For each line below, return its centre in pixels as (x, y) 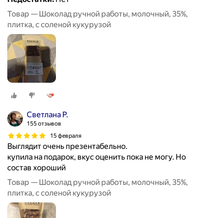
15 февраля (66, 136)
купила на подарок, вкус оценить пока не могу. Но (97, 157)
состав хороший (36, 168)
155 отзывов (44, 124)
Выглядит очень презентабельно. (67, 146)
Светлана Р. (47, 115)
